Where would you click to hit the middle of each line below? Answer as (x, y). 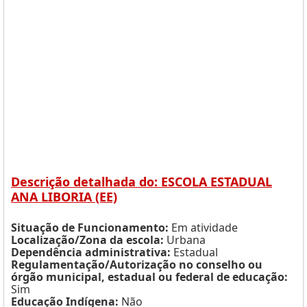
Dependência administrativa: (91, 252)
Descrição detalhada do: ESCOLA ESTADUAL (142, 182)
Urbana (185, 240)
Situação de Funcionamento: (90, 228)
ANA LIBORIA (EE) (64, 197)
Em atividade (203, 228)
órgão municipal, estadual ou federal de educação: (149, 277)
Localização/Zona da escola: (87, 240)
